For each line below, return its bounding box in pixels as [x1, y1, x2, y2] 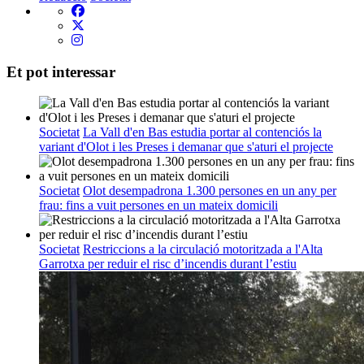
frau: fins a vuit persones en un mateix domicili [39, 198, 278, 213]
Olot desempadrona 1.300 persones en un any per [83, 184, 336, 198]
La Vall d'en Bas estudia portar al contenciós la [83, 125, 322, 140]
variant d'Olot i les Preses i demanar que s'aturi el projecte [39, 140, 333, 154]
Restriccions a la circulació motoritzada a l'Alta [83, 242, 323, 257]
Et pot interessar [6, 63, 115, 80]
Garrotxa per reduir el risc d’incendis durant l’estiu [39, 257, 297, 271]
